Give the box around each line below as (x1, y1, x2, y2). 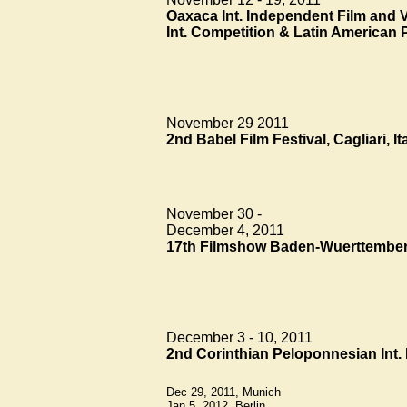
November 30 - (166, 205, 262, 222)
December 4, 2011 (166, 222, 284, 238)
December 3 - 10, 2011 (166, 329, 313, 345)
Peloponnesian (273, 345, 377, 362)
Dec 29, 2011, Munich (166, 384, 281, 399)
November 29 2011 (166, 114, 289, 131)
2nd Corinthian (166, 345, 273, 362)
